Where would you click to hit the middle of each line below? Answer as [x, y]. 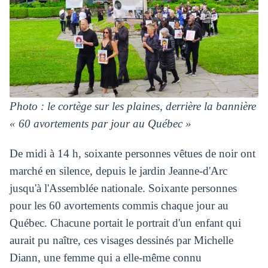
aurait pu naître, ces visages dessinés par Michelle [121, 240]
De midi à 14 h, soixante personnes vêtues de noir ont [132, 154]
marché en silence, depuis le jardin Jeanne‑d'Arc [118, 171]
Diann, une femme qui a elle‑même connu [105, 258]
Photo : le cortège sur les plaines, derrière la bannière [133, 106]
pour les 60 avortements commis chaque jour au [119, 206]
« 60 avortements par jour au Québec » [100, 124]
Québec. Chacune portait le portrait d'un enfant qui [125, 223]
